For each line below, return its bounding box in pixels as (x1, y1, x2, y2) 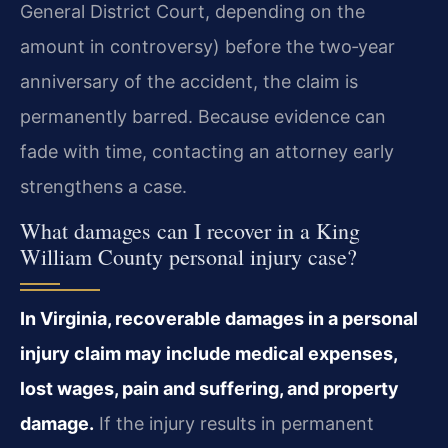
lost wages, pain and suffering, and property (20, 378, 399, 400)
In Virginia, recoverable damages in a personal (20, 308, 418, 330)
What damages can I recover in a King (20, 216, 360, 246)
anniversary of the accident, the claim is (20, 70, 358, 92)
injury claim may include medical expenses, (20, 343, 397, 365)
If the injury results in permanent (94, 413, 374, 435)
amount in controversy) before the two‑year (20, 35, 395, 57)
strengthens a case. (20, 175, 187, 197)
